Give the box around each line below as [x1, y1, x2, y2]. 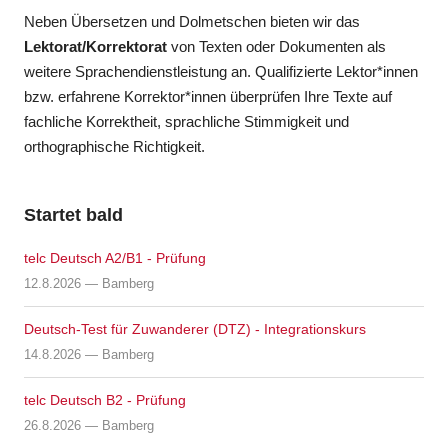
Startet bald [24, 205, 124, 226]
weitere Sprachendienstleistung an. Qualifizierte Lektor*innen [24, 63, 419, 81]
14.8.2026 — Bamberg [24, 347, 155, 363]
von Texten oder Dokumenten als [167, 38, 387, 56]
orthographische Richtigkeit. [24, 138, 206, 156]
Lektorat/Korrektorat [24, 38, 168, 56]
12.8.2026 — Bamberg [24, 276, 155, 292]
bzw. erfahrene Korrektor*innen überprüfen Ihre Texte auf [24, 88, 393, 106]
